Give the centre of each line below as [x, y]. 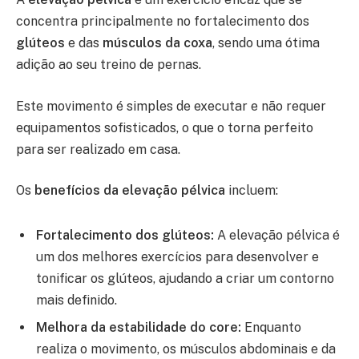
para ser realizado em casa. [98, 149]
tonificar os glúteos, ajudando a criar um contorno [185, 279]
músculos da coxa [157, 43]
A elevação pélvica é [277, 236]
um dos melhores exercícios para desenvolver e [177, 257]
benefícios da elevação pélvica [130, 191]
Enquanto [271, 328]
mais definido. [77, 301]
